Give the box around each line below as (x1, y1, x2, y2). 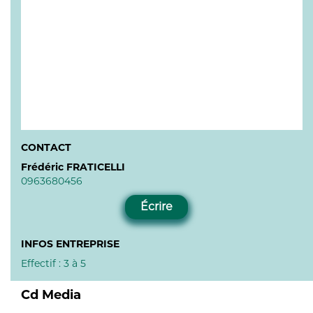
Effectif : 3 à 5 (21, 256, 86, 270)
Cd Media (21, 286, 81, 303)
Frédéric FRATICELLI (21, 161, 125, 173)
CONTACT (21, 141, 71, 154)
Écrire (140, 200, 173, 214)
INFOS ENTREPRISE (21, 237, 119, 250)
